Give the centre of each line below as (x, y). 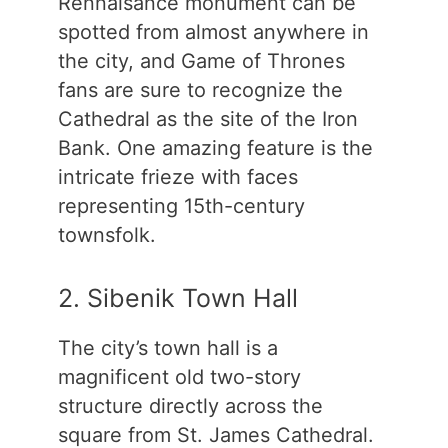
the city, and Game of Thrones (201, 61)
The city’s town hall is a (167, 348)
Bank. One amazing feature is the (215, 148)
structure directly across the (190, 406)
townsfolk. (106, 235)
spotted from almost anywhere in (213, 32)
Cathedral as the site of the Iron (207, 119)
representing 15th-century (181, 206)
